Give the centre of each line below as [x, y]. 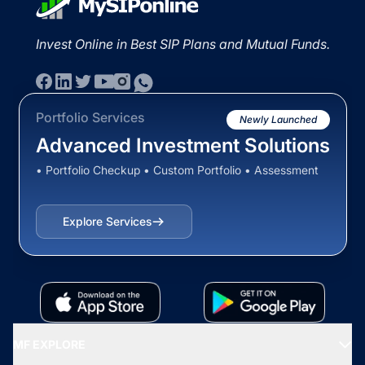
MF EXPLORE [49, 345]
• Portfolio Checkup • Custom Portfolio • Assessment [177, 170]
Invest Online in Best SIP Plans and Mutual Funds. [182, 44]
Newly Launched [278, 120]
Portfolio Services [90, 118]
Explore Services [107, 222]
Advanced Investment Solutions [182, 146]
